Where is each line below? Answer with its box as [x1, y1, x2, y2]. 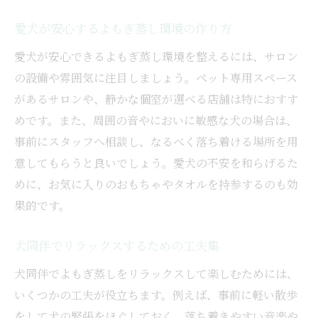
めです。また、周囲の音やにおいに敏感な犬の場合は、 [14, 112, 297, 129]
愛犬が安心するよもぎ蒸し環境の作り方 [14, 21, 231, 38]
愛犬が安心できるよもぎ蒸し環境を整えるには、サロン [14, 48, 298, 65]
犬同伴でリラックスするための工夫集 [14, 238, 219, 256]
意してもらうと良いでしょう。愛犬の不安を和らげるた [14, 155, 298, 172]
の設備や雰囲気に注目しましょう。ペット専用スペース [14, 70, 297, 87]
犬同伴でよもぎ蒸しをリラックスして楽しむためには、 [14, 265, 298, 283]
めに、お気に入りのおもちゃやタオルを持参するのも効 [14, 176, 298, 193]
